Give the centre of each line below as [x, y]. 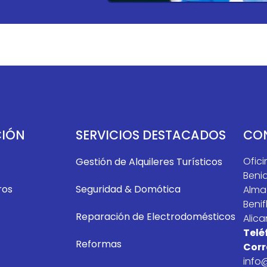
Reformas [99, 244]
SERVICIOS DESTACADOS [151, 135]
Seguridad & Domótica [128, 189]
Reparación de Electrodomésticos [156, 216]
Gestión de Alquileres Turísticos [149, 162]
